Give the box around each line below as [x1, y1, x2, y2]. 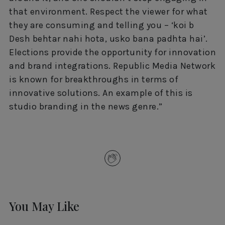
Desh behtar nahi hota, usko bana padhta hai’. [9, 33, 208, 45]
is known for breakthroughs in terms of [9, 74, 178, 85]
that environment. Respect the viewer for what [9, 6, 208, 18]
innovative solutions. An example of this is [9, 87, 193, 99]
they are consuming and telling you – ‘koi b [9, 20, 194, 31]
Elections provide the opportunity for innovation [9, 47, 216, 58]
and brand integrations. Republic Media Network [9, 60, 215, 72]
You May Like [9, 198, 79, 214]
